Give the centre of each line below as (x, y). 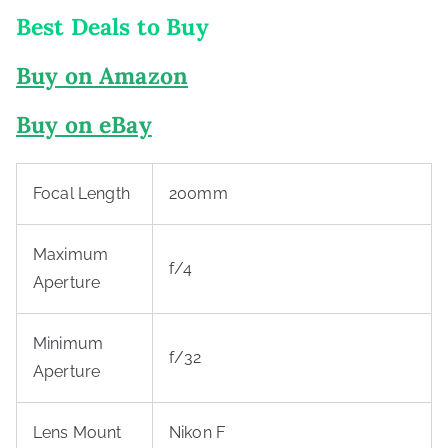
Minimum (68, 343)
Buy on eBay (84, 124)
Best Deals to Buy (112, 26)
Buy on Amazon (102, 75)
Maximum (71, 254)
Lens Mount (77, 432)
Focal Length (81, 193)
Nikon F (197, 432)
